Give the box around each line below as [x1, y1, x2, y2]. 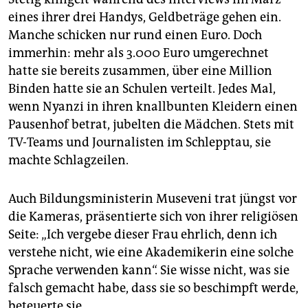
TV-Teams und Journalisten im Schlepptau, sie [8, 134, 271, 150]
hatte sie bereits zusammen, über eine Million [8, 63, 272, 78]
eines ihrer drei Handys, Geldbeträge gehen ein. [8, 9, 281, 25]
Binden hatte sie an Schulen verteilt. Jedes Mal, [8, 80, 276, 96]
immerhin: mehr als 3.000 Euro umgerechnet [8, 45, 269, 60]
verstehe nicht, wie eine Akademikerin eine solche [8, 244, 294, 260]
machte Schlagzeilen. [8, 152, 129, 168]
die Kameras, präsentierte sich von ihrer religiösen [8, 208, 298, 224]
